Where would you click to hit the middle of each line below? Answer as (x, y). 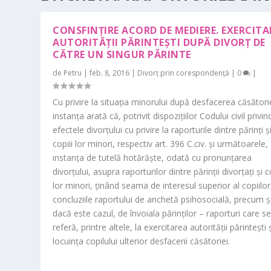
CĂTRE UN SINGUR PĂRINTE (122, 54)
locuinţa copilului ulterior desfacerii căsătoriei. (142, 241)
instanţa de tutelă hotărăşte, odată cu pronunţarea (152, 157)
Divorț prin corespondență (184, 73)
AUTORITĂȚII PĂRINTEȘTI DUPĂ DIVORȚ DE (159, 42)
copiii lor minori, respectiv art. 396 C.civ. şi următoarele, (161, 143)
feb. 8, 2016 (110, 73)
